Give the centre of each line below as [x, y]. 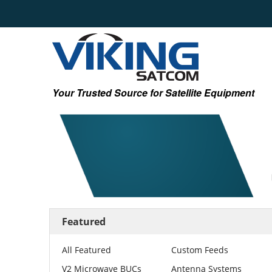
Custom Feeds [200, 250]
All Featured [87, 250]
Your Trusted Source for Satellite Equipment [153, 93]
